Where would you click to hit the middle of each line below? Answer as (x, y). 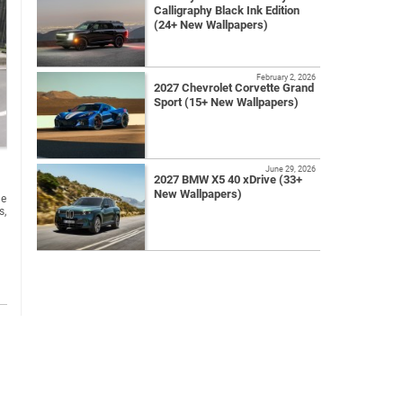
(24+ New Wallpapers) (211, 25)
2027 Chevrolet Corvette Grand (234, 88)
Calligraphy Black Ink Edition (227, 11)
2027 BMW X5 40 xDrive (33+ (228, 180)
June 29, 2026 (291, 169)
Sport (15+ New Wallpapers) (226, 103)
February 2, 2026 (286, 77)
